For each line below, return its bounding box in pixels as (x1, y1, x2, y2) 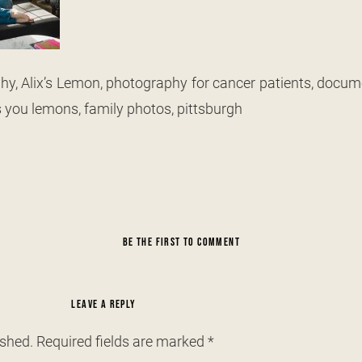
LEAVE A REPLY (71, 297, 137, 311)
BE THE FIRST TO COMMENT (122, 235, 241, 249)
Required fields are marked (36, 333, 208, 350)
